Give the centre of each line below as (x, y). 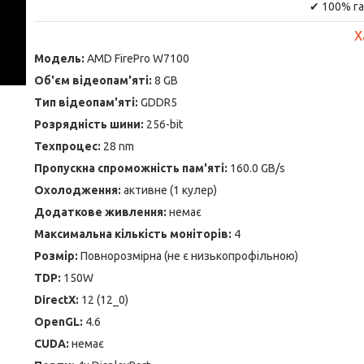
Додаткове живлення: (100, 212)
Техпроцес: (69, 146)
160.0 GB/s (258, 168)
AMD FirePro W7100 (138, 58)
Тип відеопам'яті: (86, 102)
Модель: (61, 58)
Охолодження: (79, 190)
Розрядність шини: (90, 124)
